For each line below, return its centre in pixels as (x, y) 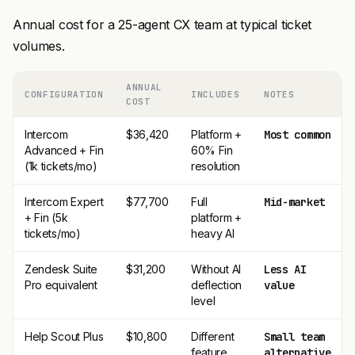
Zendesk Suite (61, 269)
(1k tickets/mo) (61, 166)
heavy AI (213, 233)
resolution (216, 166)
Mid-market (294, 202)
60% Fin (212, 150)
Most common (298, 135)
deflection (216, 285)
